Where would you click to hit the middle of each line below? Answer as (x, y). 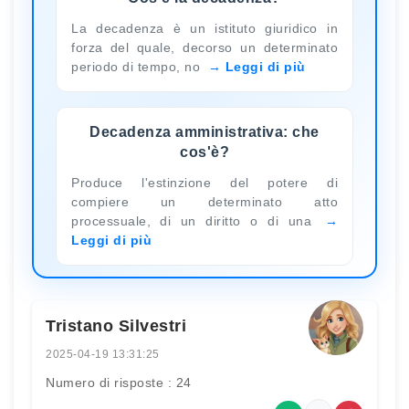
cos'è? (204, 152)
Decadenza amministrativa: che (204, 131)
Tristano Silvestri (116, 325)
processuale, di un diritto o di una (196, 220)
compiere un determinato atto (204, 201)
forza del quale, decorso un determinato (204, 47)
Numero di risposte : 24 (119, 382)
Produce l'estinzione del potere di (204, 182)
